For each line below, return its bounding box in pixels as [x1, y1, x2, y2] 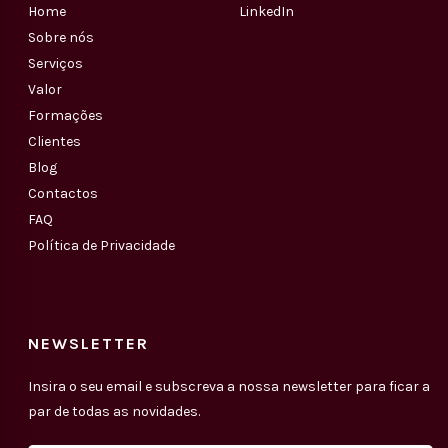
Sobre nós [28, 28, 94, 46]
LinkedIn [239, 2, 294, 20]
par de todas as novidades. [28, 402, 200, 420]
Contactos [28, 184, 98, 202]
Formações [28, 106, 103, 124]
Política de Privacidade [28, 236, 175, 254]
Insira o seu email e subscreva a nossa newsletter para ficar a [28, 377, 430, 395]
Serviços [28, 54, 83, 72]
